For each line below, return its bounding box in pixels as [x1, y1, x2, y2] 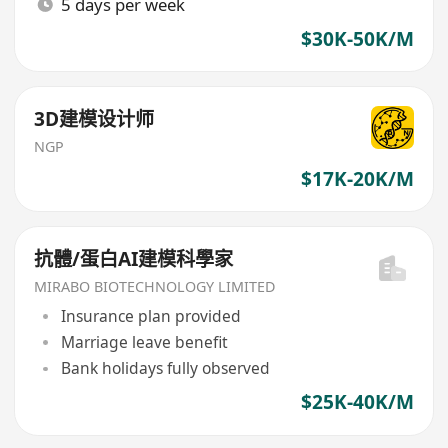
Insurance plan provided [60, 304, 241, 327]
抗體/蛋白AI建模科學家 [34, 246, 234, 273]
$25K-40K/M [300, 389, 414, 416]
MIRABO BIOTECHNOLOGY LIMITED [34, 277, 276, 297]
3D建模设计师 [34, 106, 155, 133]
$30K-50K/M [300, 25, 414, 52]
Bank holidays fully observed [60, 357, 270, 380]
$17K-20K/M [300, 165, 414, 192]
